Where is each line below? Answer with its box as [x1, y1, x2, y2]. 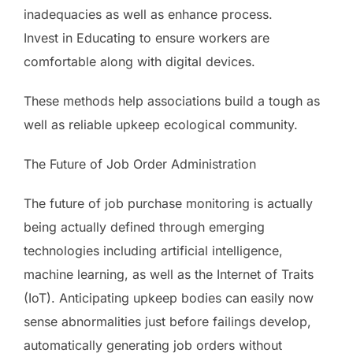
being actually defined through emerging [24, 218, 265, 235]
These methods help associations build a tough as [24, 92, 320, 109]
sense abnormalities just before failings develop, [24, 313, 311, 329]
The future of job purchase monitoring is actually [24, 195, 313, 211]
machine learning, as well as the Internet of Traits [24, 266, 314, 282]
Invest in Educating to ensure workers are [24, 29, 269, 46]
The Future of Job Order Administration [24, 155, 256, 172]
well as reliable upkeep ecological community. [24, 116, 298, 132]
